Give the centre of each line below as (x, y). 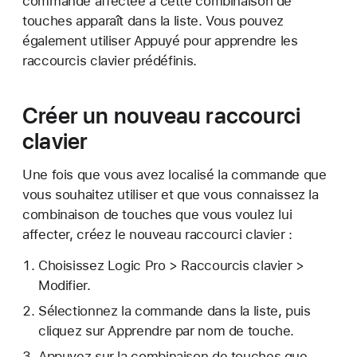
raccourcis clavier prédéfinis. (110, 61)
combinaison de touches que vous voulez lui (157, 214)
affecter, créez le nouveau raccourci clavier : (157, 234)
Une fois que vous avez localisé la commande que (175, 175)
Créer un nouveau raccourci (162, 116)
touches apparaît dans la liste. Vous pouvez (153, 21)
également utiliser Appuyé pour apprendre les (160, 41)
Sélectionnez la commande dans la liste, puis (174, 310)
